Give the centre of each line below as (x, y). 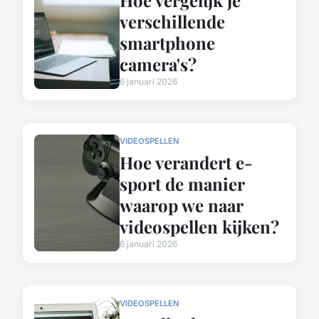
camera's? (158, 64)
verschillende (172, 21)
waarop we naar (181, 205)
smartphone (167, 42)
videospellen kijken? (199, 226)
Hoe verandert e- (186, 162)
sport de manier (182, 183)
